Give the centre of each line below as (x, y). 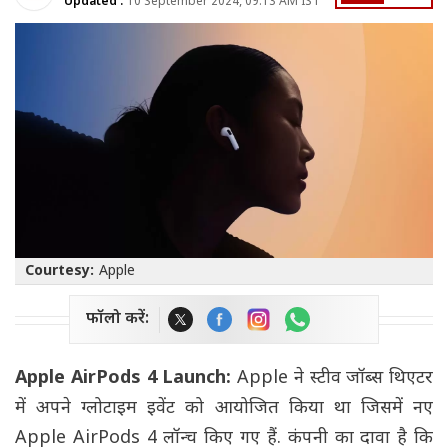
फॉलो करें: (117, 320)
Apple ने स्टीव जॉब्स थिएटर (335, 379)
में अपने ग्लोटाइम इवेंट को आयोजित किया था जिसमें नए (224, 409)
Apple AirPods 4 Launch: (126, 379)
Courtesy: (59, 272)
